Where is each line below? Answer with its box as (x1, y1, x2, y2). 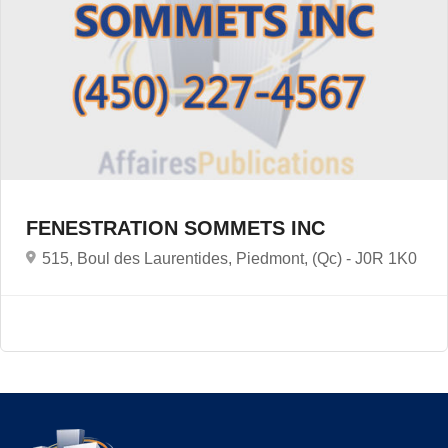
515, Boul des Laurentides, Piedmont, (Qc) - (42, 249, 355, 267)
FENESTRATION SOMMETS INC (26, 216, 331, 239)
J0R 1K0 (355, 249, 417, 267)
